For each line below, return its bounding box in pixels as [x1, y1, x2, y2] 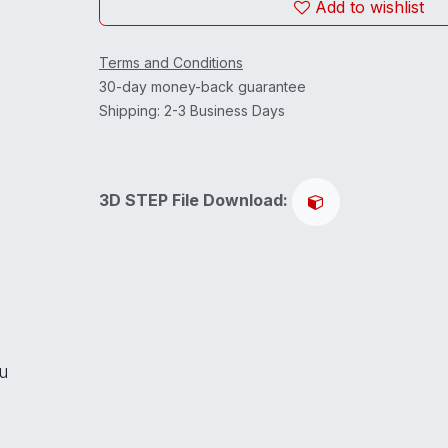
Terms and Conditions [98, 54, 243, 71]
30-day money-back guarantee [98, 78, 306, 95]
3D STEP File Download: [98, 190, 292, 211]
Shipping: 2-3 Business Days [98, 102, 285, 119]
